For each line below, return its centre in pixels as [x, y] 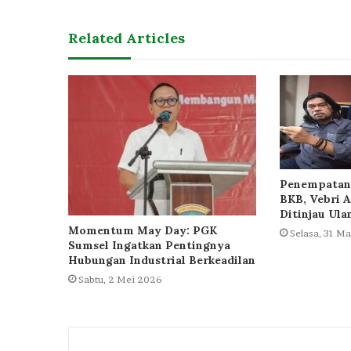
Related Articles [127, 38]
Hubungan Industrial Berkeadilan [162, 260]
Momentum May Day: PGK [143, 230]
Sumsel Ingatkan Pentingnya [149, 245]
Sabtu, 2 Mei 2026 [120, 279]
